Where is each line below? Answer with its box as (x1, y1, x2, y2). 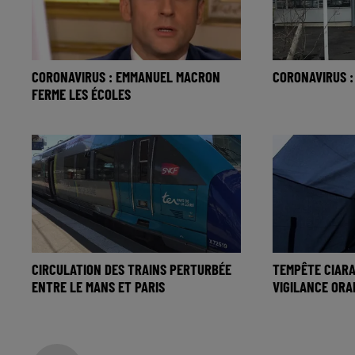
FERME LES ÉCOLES (32, 85, 131, 104)
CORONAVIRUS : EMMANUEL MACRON (32, 67, 220, 86)
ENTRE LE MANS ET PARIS (32, 277, 165, 296)
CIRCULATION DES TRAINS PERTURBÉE (32, 260, 231, 279)
